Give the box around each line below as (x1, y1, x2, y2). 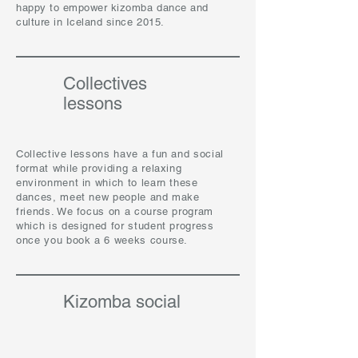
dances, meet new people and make (16, 191, 200, 203)
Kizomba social (63, 292, 181, 312)
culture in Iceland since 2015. (16, 16, 169, 28)
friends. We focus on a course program (16, 205, 214, 217)
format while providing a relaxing (16, 162, 182, 174)
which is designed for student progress (16, 220, 214, 232)
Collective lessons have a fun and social (16, 148, 224, 160)
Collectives (63, 74, 147, 93)
